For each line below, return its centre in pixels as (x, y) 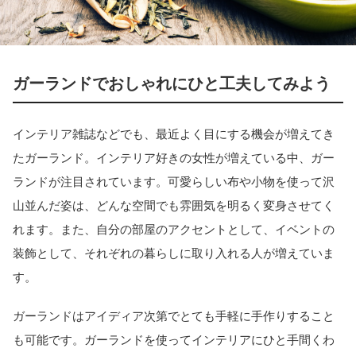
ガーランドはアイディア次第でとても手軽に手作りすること (174, 315)
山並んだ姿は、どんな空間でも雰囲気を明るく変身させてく (174, 206)
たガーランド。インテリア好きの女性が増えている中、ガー (174, 158)
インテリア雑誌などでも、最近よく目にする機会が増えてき (174, 134)
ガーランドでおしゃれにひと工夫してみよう (172, 83)
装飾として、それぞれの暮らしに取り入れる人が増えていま (174, 253)
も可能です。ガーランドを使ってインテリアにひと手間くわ (174, 339)
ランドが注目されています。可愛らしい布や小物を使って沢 (174, 182)
